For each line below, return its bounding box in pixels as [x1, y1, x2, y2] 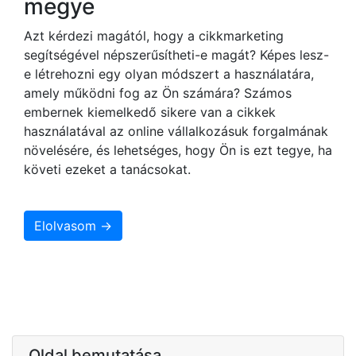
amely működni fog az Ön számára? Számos [24, 84, 292, 101]
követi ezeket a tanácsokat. [24, 161, 191, 177]
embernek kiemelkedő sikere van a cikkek [24, 103, 276, 120]
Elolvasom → [34, 217, 112, 234]
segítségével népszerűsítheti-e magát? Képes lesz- [24, 46, 329, 63]
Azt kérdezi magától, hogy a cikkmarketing [24, 27, 284, 44]
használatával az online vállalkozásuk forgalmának [24, 122, 328, 139]
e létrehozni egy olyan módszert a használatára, [24, 65, 314, 82]
